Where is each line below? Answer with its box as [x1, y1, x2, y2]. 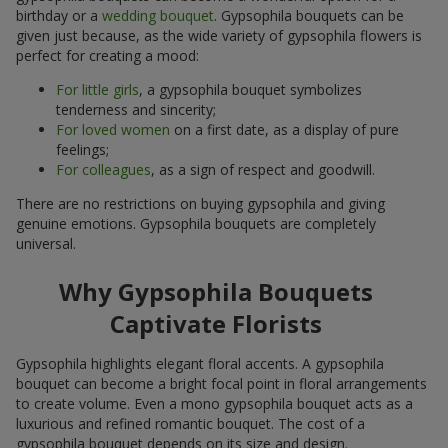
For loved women [56, 119, 170, 139]
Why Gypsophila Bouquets [59, 274, 373, 308]
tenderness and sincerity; [56, 99, 216, 119]
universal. [16, 233, 76, 253]
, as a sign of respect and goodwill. [151, 159, 375, 179]
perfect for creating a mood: [16, 45, 199, 65]
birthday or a [16, 5, 102, 25]
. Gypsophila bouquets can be [214, 5, 404, 25]
